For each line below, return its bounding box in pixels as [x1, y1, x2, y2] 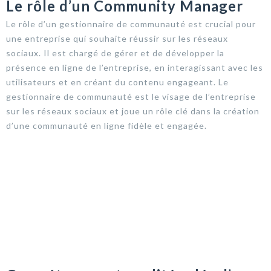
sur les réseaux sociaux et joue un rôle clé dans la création [6, 105, 260, 116]
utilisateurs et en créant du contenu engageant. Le [6, 76, 229, 87]
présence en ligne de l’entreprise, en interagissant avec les [6, 62, 263, 73]
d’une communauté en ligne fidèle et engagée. [6, 120, 207, 131]
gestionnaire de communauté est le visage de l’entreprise [6, 91, 256, 102]
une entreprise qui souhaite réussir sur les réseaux [6, 33, 228, 44]
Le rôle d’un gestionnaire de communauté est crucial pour [6, 18, 256, 29]
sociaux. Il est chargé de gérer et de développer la [6, 47, 224, 58]
